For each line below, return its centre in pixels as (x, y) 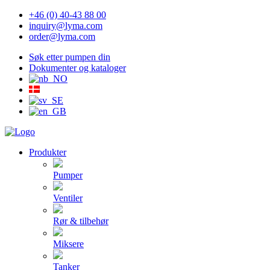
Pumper (68, 175)
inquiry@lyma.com (66, 26)
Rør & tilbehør (81, 221)
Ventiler (68, 198)
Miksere (68, 244)
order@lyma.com (62, 36)
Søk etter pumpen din (70, 57)
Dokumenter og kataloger (77, 68)
